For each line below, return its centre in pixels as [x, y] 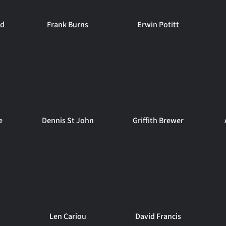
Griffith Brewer [158, 121]
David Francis [158, 216]
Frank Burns [68, 25]
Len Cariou [68, 216]
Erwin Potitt [158, 25]
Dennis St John [68, 121]
